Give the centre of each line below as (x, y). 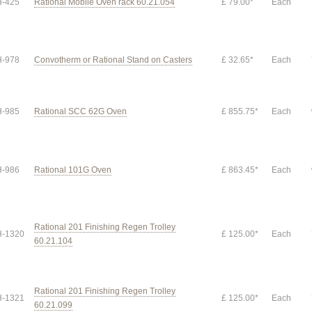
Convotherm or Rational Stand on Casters (113, 60)
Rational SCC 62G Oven (80, 111)
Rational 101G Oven (73, 170)
